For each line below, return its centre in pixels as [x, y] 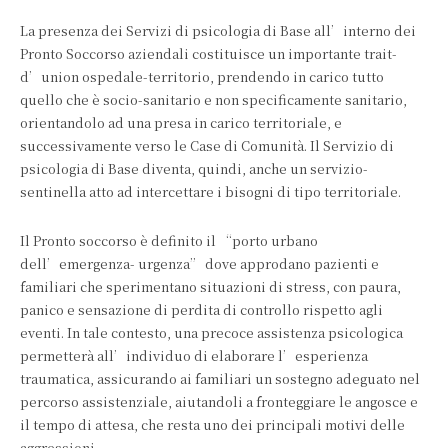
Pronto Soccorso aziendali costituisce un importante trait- [208, 53]
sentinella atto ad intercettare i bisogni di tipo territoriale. [210, 191]
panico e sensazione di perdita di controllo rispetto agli [201, 309]
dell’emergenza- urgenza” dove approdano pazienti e [199, 263]
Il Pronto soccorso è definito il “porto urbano [169, 240]
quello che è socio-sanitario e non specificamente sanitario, [213, 99]
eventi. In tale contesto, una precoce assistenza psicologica [211, 332]
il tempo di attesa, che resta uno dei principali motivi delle [212, 424]
